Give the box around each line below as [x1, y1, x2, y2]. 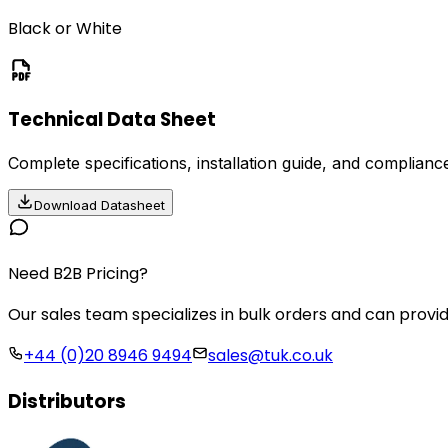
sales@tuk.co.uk [208, 344, 333, 368]
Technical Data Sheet [8, 106, 216, 134]
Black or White [8, 16, 122, 40]
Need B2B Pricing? [8, 262, 148, 286]
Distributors [8, 387, 126, 415]
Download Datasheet [34, 197, 165, 214]
